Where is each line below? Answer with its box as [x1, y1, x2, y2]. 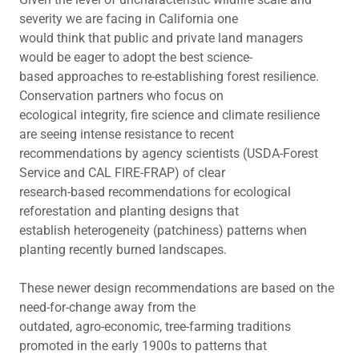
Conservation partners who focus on [19, 88, 224, 103]
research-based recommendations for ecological [19, 184, 291, 200]
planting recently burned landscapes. [19, 242, 227, 257]
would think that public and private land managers [19, 30, 303, 46]
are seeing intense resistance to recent [19, 127, 234, 142]
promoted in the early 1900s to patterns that [19, 338, 267, 353]
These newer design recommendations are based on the [19, 280, 334, 296]
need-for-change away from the [19, 300, 196, 315]
